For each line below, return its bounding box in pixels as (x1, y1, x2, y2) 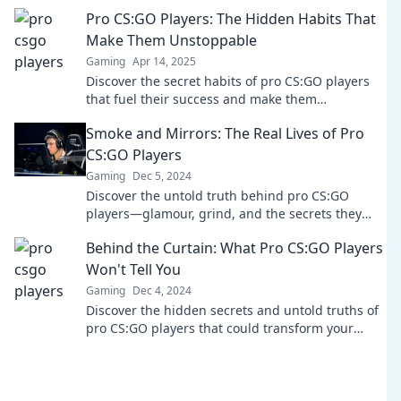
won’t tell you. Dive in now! (86, 223, 245, 240)
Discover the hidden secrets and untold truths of (86, 302, 379, 319)
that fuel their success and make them (86, 90, 317, 107)
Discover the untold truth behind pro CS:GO (86, 187, 349, 204)
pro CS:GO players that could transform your (86, 320, 354, 337)
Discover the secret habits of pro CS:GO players (86, 73, 370, 90)
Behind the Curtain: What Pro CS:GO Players (86, 238, 383, 258)
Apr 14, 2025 (132, 54, 196, 69)
